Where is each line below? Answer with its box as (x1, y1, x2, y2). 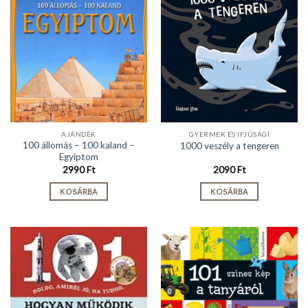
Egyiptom (59, 151, 98, 163)
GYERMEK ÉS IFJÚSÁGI (188, 129, 270, 138)
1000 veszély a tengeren (179, 140, 279, 151)
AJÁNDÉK (61, 129, 96, 138)
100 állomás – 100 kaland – (23, 140, 135, 151)
